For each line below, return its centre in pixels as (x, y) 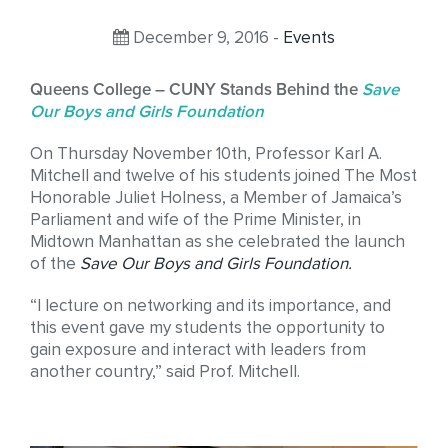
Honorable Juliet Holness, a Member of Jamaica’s (216, 198)
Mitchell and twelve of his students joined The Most (223, 176)
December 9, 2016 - (206, 38)
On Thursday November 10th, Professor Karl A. (206, 154)
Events (309, 38)
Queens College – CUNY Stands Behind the (196, 90)
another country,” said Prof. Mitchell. (165, 372)
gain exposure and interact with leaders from (198, 350)
